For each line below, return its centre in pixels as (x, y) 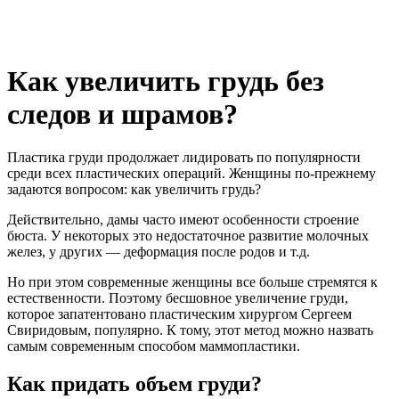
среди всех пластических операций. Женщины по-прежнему (191, 174)
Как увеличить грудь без (166, 81)
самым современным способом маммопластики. (154, 346)
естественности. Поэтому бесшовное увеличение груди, (178, 298)
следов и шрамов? (122, 114)
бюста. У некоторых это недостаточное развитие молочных (188, 236)
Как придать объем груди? (134, 384)
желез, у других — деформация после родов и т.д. (160, 252)
